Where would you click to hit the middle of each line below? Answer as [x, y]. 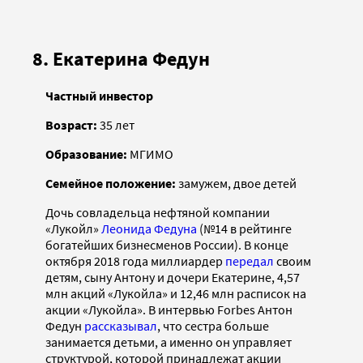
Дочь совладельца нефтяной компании [158, 213]
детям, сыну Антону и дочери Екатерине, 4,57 [173, 278]
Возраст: [73, 125]
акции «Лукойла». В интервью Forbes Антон [169, 310]
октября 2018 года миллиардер [135, 261]
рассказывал [121, 326]
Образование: [86, 154]
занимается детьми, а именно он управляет [169, 342]
